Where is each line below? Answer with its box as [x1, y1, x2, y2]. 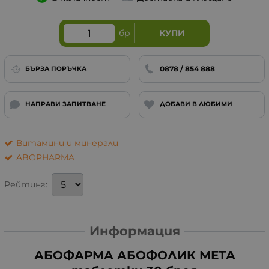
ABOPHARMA [16, 152, 74, 163]
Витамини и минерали [16, 138, 118, 149]
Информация [89, 223, 180, 239]
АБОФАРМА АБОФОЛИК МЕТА [34, 248, 235, 263]
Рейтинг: [4, 179, 47, 190]
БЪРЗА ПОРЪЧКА [25, 64, 86, 73]
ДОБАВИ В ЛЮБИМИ [159, 100, 232, 109]
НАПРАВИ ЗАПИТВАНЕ [25, 100, 106, 109]
